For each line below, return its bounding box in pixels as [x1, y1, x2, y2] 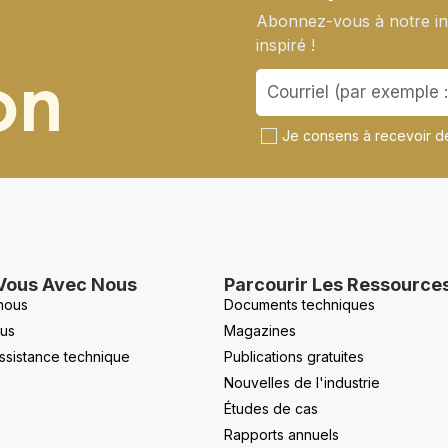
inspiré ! [256, 34, 315, 55]
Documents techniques [224, 295, 375, 313]
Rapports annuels [224, 425, 339, 443]
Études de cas [224, 399, 318, 417]
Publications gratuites [224, 347, 364, 365]
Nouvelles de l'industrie [224, 373, 380, 391]
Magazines [224, 321, 296, 339]
